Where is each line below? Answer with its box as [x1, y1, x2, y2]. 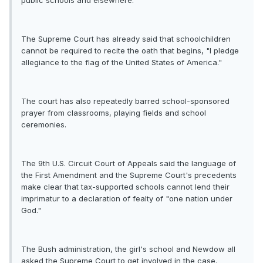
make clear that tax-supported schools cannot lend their [21, 182, 230, 192]
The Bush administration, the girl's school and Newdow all [21, 244, 235, 254]
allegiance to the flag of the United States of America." [21, 58, 222, 68]
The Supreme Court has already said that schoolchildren [21, 34, 231, 44]
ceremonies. [21, 120, 66, 130]
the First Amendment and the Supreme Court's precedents [21, 170, 237, 180]
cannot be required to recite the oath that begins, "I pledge [21, 46, 239, 56]
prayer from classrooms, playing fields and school [21, 108, 206, 118]
